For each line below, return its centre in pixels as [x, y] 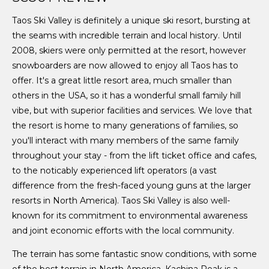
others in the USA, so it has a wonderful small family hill [126, 96]
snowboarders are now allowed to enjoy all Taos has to [125, 66]
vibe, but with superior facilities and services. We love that [132, 111]
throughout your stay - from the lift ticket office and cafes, [134, 156]
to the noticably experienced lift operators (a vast [114, 171]
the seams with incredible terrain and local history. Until [127, 36]
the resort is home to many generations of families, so [125, 126]
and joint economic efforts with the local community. [123, 231]
